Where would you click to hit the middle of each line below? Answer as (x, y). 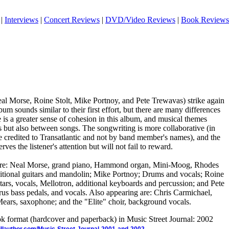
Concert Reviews (72, 20)
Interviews (21, 20)
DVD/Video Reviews (140, 20)
